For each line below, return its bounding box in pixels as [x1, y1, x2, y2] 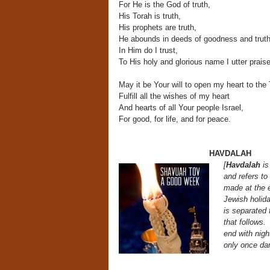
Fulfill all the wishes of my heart [118, 91, 230, 101]
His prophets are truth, [118, 22, 196, 32]
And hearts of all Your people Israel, [118, 102, 243, 112]
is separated [223, 206, 269, 215]
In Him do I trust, [118, 45, 178, 55]
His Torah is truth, [118, 11, 181, 20]
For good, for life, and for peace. [118, 114, 231, 124]
